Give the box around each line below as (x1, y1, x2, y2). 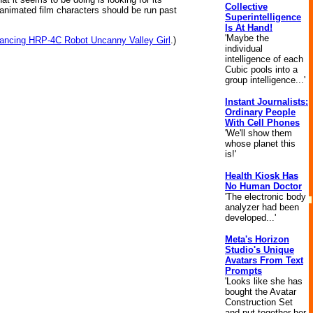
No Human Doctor (225, 181, 302, 191)
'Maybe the (225, 33, 269, 43)
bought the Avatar (225, 286, 296, 297)
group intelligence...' (225, 75, 305, 85)
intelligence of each (225, 54, 303, 64)
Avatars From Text (225, 255, 303, 265)
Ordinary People (225, 107, 296, 117)
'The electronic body (225, 191, 306, 202)
